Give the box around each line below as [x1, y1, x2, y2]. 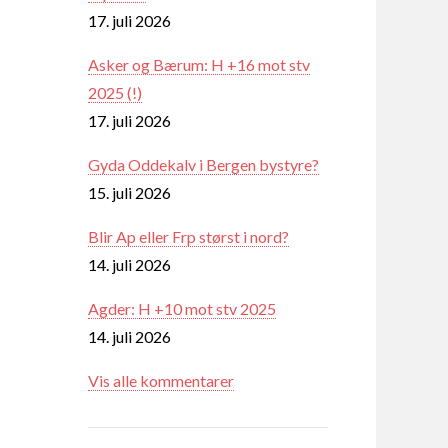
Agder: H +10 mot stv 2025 [88, 298, 276, 318]
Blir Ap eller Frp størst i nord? [88, 226, 289, 246]
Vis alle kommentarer [88, 370, 234, 390]
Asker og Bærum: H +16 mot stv [88, 54, 310, 74]
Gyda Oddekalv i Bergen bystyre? [88, 154, 319, 174]
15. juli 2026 [88, 182, 171, 202]
